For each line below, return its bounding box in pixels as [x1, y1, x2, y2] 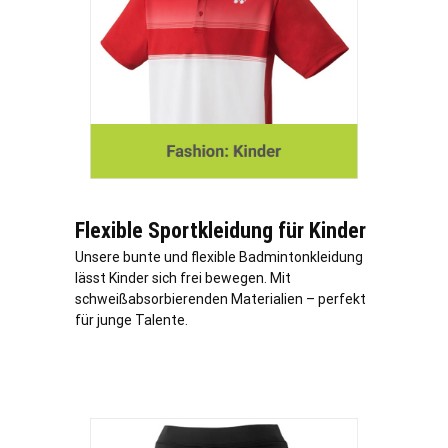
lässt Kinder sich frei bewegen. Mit [75, 270, 291, 287]
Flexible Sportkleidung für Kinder [75, 218, 366, 244]
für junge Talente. [75, 312, 188, 329]
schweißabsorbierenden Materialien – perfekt [75, 291, 366, 308]
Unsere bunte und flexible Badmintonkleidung [75, 249, 363, 266]
